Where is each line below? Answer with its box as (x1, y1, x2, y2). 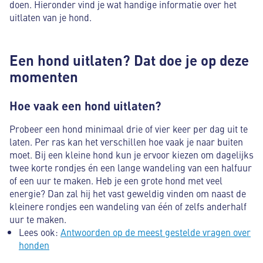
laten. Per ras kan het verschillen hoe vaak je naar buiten (9, 135, 243, 148)
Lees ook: (19, 225, 60, 238)
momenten (9, 66, 82, 86)
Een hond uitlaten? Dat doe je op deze (9, 50, 249, 70)
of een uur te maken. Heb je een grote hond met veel (9, 174, 222, 187)
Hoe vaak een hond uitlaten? (9, 97, 167, 114)
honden (19, 238, 49, 251)
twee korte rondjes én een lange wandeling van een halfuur (9, 161, 252, 174)
